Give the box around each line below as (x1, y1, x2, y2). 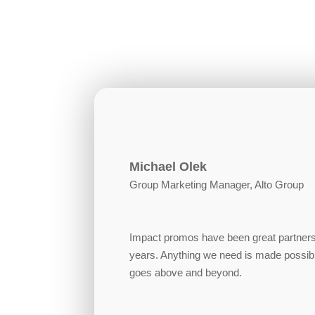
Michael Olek (129, 160, 207, 174)
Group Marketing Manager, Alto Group (129, 179, 304, 191)
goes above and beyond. (129, 266, 245, 279)
